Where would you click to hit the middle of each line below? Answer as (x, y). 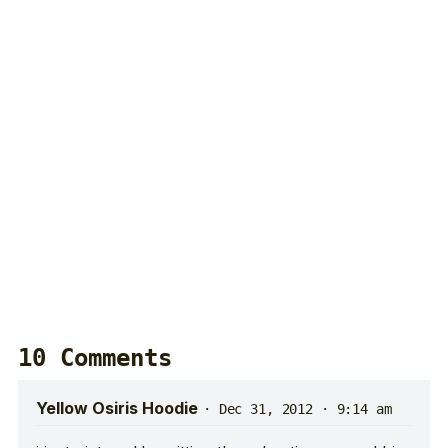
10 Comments (95, 358)
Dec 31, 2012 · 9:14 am (305, 409)
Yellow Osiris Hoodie (117, 408)
